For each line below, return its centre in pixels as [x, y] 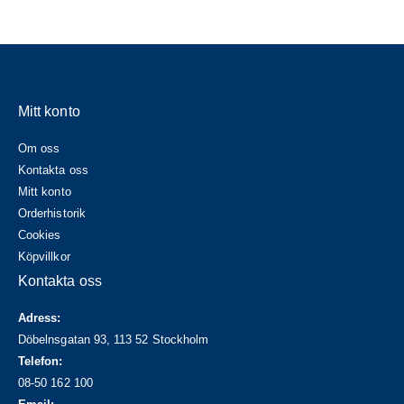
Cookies [40, 234]
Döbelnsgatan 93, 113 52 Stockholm [114, 339]
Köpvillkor [44, 256]
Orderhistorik [52, 213]
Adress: [40, 317]
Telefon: [41, 361]
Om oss [39, 148]
